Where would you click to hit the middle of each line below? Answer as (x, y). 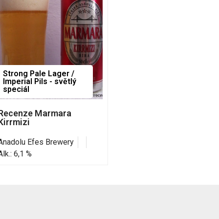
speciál (16, 89)
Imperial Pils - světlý (40, 81)
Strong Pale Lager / (39, 73)
